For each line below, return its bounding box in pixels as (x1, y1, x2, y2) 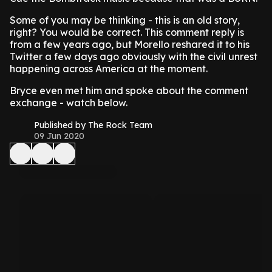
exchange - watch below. (10, 97, 127, 109)
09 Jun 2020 (34, 131, 84, 141)
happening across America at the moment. (10, 63, 208, 75)
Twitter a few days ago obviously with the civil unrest (10, 50, 257, 63)
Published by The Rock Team (34, 120, 152, 131)
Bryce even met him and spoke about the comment (10, 84, 248, 97)
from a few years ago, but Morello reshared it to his (10, 38, 250, 50)
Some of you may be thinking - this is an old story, (10, 14, 240, 26)
